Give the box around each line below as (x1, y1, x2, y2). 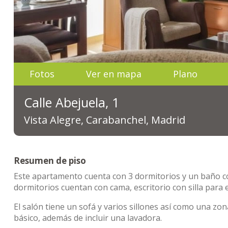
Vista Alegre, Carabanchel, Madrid (24, 113, 185, 127)
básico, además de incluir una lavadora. (14, 212, 162, 223)
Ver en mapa (86, 68, 141, 80)
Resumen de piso (14, 155, 86, 166)
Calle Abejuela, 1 (24, 94, 119, 111)
